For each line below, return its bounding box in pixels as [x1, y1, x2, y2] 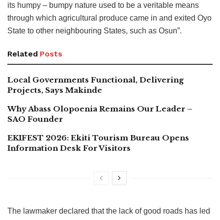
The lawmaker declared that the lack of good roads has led [7, 207, 210, 216]
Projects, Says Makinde [7, 85, 102, 95]
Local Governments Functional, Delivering [7, 75, 184, 85]
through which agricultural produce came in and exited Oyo [7, 14, 212, 23]
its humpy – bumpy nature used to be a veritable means [7, 1, 199, 10]
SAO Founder [7, 114, 63, 124]
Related [7, 49, 38, 59]
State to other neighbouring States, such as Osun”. [7, 27, 182, 35]
